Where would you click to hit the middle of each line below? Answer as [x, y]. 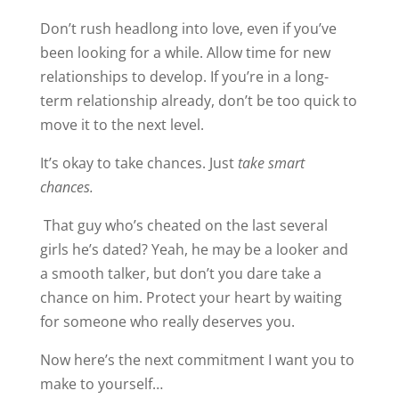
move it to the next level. [122, 124]
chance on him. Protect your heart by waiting [191, 297]
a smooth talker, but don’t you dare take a [180, 273]
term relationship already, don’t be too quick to [198, 100]
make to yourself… [101, 383]
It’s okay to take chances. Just [138, 163]
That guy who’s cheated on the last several [185, 225]
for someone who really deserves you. [167, 321]
